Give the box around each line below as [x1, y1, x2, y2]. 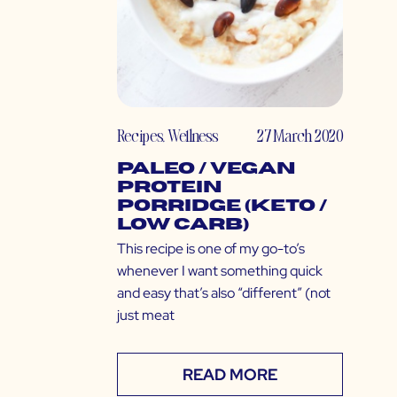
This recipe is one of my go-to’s [117, 239, 305, 259]
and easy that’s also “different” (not [117, 284, 331, 303]
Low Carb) [117, 216, 249, 234]
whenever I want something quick [117, 261, 323, 281]
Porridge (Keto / [117, 198, 327, 215]
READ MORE [183, 364, 277, 385]
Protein [117, 179, 222, 197]
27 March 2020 [257, 124, 343, 147]
